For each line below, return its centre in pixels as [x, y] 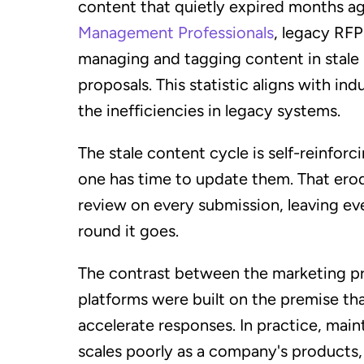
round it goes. [128, 230]
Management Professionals [176, 32]
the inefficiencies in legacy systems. [209, 110]
